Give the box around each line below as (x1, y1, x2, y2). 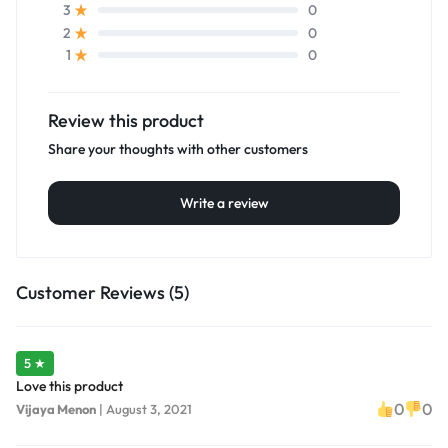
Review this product (48, 109, 204, 133)
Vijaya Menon (16, 400, 96, 417)
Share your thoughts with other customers (48, 140, 308, 159)
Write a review (179, 194, 269, 213)
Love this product (16, 377, 123, 396)
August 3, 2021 (106, 400, 192, 417)
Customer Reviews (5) (16, 281, 189, 305)
